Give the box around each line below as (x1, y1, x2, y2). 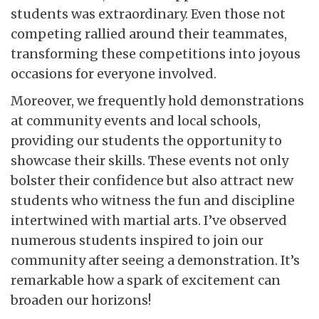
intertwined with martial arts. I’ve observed (11, 211, 287, 229)
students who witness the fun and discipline (11, 192, 295, 209)
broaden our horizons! (11, 291, 151, 308)
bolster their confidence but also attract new (11, 172, 293, 189)
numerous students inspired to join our (11, 231, 263, 249)
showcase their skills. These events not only (11, 152, 288, 169)
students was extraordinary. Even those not (11, 5, 286, 22)
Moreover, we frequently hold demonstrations (11, 92, 304, 109)
